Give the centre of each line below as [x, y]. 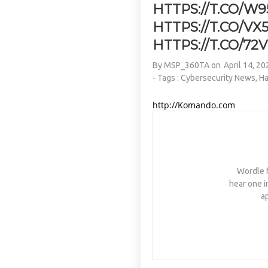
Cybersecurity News [218, 78]
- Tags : [167, 78]
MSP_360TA [187, 65]
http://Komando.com [194, 105]
